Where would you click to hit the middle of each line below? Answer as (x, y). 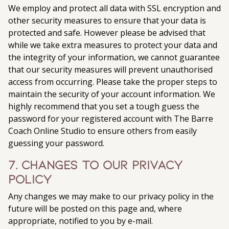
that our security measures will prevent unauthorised (110, 70)
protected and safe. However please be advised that (107, 33)
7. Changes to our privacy (95, 164)
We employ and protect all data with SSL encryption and (114, 8)
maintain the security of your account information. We (112, 94)
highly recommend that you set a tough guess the (104, 106)
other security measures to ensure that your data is (107, 20)
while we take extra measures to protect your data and (113, 45)
